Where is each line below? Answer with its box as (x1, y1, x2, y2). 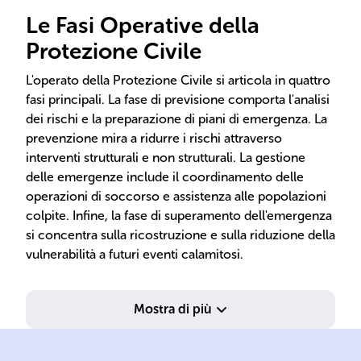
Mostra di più (133, 301, 212, 317)
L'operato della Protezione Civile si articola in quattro (26, 73, 330, 88)
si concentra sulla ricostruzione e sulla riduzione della (26, 227, 335, 243)
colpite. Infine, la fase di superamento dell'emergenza (26, 208, 332, 223)
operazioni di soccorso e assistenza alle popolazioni (26, 189, 326, 204)
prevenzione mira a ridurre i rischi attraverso (26, 131, 282, 146)
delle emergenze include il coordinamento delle (26, 169, 304, 185)
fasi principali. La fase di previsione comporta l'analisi (26, 92, 330, 107)
